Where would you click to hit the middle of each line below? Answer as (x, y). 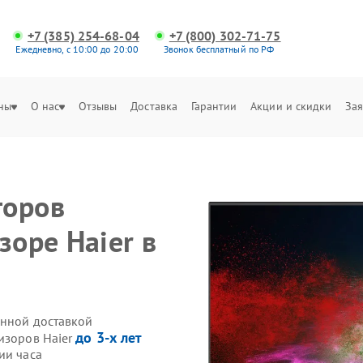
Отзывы (98, 106)
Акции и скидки (291, 106)
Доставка (154, 106)
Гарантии (214, 106)
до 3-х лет (109, 337)
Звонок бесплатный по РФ (219, 49)
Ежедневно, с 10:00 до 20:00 (77, 49)
